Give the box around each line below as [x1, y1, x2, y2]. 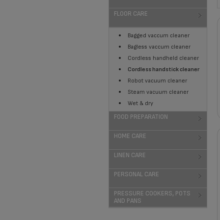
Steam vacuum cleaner [128, 88, 189, 96]
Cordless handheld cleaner [128, 55, 199, 62]
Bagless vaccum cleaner [128, 43, 191, 51]
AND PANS [114, 197, 141, 205]
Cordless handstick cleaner [128, 66, 199, 73]
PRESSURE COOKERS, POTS [114, 190, 191, 197]
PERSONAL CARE [114, 170, 159, 178]
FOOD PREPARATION [114, 113, 168, 121]
